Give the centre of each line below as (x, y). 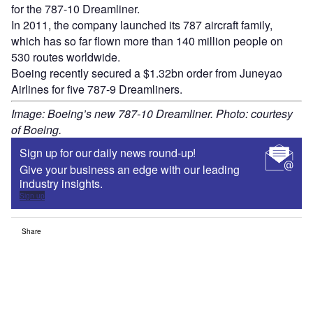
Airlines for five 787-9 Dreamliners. (97, 89)
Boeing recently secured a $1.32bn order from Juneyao (147, 73)
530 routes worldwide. (66, 57)
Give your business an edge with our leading (130, 170)
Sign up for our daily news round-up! (108, 153)
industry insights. (61, 184)
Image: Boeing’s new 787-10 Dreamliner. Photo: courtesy (152, 114)
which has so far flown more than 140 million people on (147, 41)
